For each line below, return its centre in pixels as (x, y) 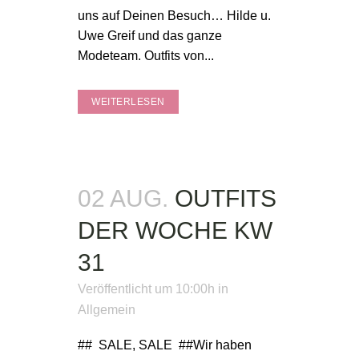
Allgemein (107, 310)
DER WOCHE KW (175, 230)
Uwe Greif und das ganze (150, 36)
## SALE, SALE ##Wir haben (165, 345)
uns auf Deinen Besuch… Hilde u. (174, 16)
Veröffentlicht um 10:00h (146, 289)
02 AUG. (123, 198)
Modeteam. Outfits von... (146, 56)
